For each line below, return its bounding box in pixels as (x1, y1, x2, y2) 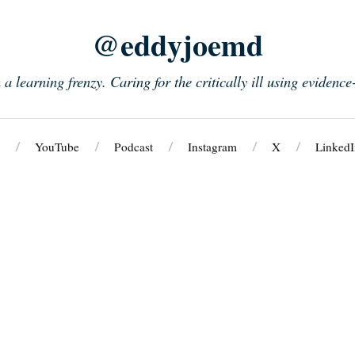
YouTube (34, 139, 79, 155)
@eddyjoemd (92, 22, 263, 67)
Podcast (113, 139, 153, 155)
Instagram (187, 139, 237, 155)
